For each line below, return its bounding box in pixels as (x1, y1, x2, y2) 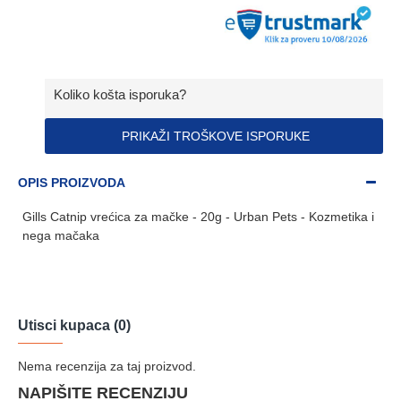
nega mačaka (22, 227, 99, 243)
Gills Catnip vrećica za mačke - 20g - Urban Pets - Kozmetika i (22, 209, 374, 224)
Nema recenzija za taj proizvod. (18, 358, 196, 373)
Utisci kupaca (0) (18, 317, 131, 333)
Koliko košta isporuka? (54, 86, 186, 102)
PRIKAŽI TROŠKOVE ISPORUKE (118, 128, 310, 143)
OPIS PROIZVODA (18, 175, 125, 190)
